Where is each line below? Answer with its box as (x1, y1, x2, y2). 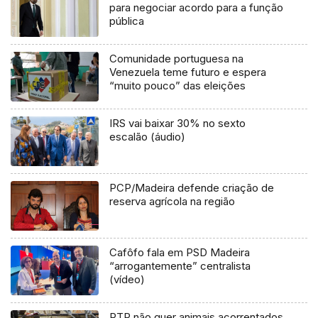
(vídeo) (109, 273, 146, 287)
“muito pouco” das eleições (109, 79, 246, 93)
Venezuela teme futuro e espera (109, 65, 267, 79)
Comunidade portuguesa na (109, 52, 244, 66)
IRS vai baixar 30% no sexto (109, 116, 246, 131)
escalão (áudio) (109, 130, 186, 144)
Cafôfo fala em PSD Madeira (109, 246, 251, 260)
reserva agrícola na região (109, 194, 236, 209)
